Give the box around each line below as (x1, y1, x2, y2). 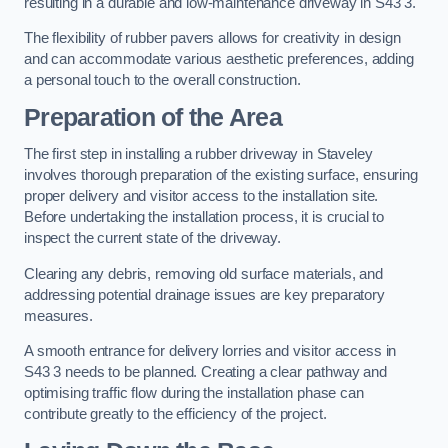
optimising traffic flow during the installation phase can (24, 385, 364, 402)
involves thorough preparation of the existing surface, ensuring (24, 167, 418, 184)
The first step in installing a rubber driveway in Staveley (24, 146, 373, 163)
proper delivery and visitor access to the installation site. (24, 188, 379, 205)
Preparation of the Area (24, 103, 282, 131)
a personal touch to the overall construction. (24, 72, 301, 89)
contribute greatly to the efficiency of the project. (24, 406, 327, 423)
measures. (24, 307, 93, 324)
